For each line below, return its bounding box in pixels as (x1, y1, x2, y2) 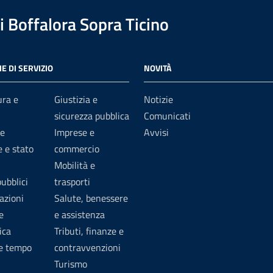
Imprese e (54, 125, 94, 140)
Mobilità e (54, 158, 95, 172)
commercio (54, 141, 99, 156)
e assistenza (54, 207, 105, 222)
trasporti (54, 174, 90, 189)
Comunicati (144, 108, 191, 123)
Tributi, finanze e (54, 224, 124, 238)
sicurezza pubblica (54, 108, 129, 123)
